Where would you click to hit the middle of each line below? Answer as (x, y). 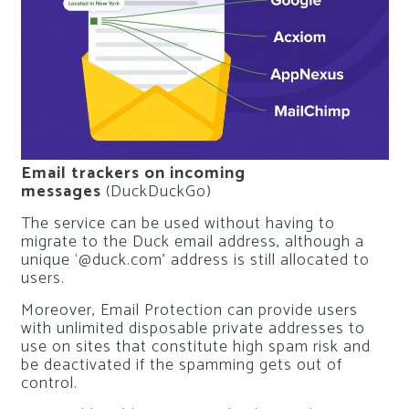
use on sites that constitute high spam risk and (195, 346)
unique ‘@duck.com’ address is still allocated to (195, 260)
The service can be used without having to (178, 223)
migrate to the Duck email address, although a (192, 241)
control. (49, 383)
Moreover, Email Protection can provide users (189, 310)
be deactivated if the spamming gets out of (181, 365)
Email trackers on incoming (133, 173)
